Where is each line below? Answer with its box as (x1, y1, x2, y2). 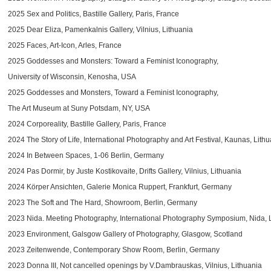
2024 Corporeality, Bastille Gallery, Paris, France (8, 120, 166, 128)
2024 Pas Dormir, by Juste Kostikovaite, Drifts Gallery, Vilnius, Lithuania (8, 167, 241, 175)
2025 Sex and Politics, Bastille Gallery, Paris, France (8, 10, 179, 18)
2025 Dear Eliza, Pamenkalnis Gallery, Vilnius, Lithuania (8, 25, 193, 34)
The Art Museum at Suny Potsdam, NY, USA (8, 104, 150, 113)
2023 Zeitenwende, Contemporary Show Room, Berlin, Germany (8, 246, 220, 254)
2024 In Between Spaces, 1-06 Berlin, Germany (8, 151, 164, 160)
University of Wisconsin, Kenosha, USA (8, 73, 136, 81)
